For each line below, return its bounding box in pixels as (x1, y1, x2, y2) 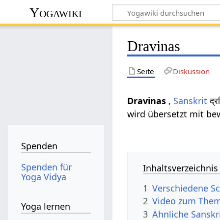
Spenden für (21, 161, 72, 173)
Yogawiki (29, 4, 82, 20)
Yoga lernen (21, 200, 71, 213)
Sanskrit (173, 94, 208, 107)
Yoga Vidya (21, 170, 67, 183)
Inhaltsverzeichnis (143, 162, 219, 174)
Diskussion (172, 66, 210, 76)
